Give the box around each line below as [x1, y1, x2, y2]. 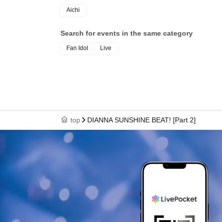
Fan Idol [66, 45, 88, 52]
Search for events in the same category [60, 29, 193, 37]
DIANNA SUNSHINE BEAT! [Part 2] [87, 116, 196, 124]
